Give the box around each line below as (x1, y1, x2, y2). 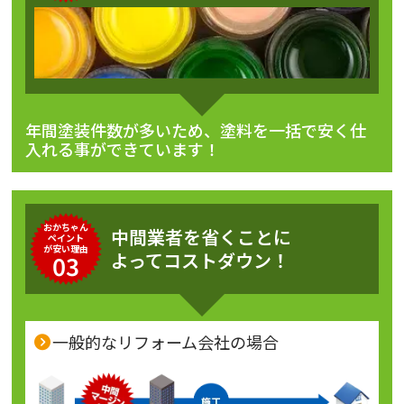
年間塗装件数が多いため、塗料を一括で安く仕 (25, 117, 367, 142)
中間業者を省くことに (111, 223, 292, 250)
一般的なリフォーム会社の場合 (52, 329, 280, 353)
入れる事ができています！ (25, 136, 221, 161)
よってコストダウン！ (111, 246, 290, 273)
